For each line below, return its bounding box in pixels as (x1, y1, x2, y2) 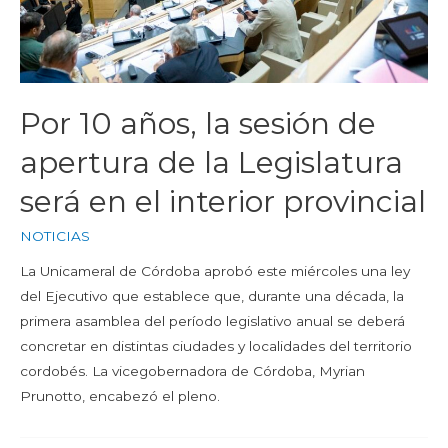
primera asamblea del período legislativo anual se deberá (20, 313, 405, 330)
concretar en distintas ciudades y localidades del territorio (20, 338, 412, 355)
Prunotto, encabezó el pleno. (20, 388, 220, 405)
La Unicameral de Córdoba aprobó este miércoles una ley (20, 263, 410, 280)
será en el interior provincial (20, 182, 426, 220)
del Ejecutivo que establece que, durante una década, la (20, 288, 404, 305)
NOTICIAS (20, 227, 90, 244)
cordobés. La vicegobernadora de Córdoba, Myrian (20, 363, 365, 380)
